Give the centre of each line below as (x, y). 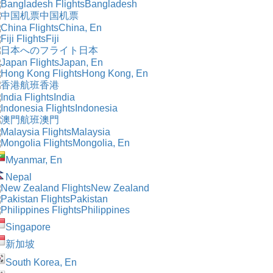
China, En (80, 27)
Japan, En (81, 62)
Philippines (105, 210)
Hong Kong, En (115, 73)
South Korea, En (41, 262)
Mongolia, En (101, 143)
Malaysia (91, 132)
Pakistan (89, 199)
